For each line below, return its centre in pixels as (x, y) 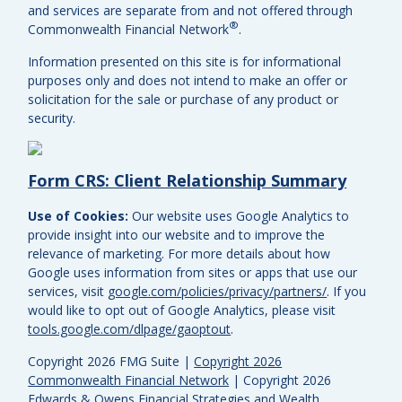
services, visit (68, 291)
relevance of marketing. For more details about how (179, 253)
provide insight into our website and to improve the (177, 234)
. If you (347, 291)
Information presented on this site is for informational (185, 61)
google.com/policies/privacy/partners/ (218, 291)
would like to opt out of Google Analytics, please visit (182, 310)
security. (52, 118)
